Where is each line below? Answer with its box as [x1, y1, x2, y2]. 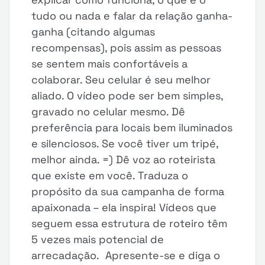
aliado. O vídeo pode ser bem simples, [31, 89, 224, 102]
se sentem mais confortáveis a [31, 57, 188, 70]
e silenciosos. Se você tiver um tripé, [31, 137, 219, 150]
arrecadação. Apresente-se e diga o [31, 248, 221, 262]
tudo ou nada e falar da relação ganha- [31, 9, 233, 22]
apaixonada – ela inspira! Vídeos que [31, 201, 217, 214]
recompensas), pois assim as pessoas [31, 41, 222, 54]
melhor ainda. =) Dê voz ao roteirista [31, 153, 216, 166]
